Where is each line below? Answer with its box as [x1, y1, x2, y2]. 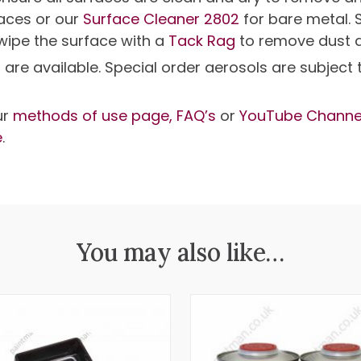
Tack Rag [168, 31, 239, 51]
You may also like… [77, 237, 284, 268]
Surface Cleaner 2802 [83, 9, 243, 29]
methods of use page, [9, 106, 176, 126]
